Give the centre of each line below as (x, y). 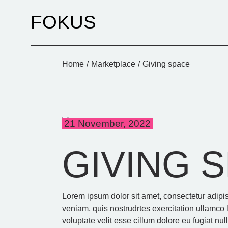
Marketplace (113, 64)
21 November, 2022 (107, 123)
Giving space (166, 64)
